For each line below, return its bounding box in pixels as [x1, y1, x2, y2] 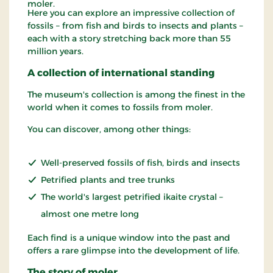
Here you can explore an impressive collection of [27, 7, 235, 19]
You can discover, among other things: [27, 124, 191, 135]
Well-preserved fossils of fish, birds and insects [41, 157, 243, 169]
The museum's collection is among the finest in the [27, 89, 245, 101]
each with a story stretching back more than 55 [27, 33, 231, 44]
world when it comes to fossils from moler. [27, 102, 213, 113]
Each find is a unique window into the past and [27, 232, 230, 244]
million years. [27, 46, 83, 57]
